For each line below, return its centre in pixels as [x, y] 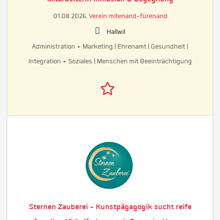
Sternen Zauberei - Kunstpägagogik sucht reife [110, 206]
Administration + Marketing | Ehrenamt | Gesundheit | [110, 47]
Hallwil [116, 32]
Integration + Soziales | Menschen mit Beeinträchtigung [110, 61]
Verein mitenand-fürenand [128, 16]
